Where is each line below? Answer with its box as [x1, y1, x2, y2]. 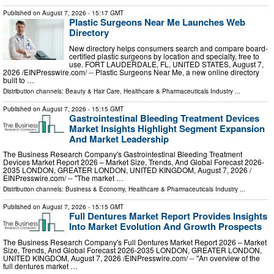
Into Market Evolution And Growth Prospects [69, 220, 262, 234]
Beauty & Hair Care [65, 86, 120, 95]
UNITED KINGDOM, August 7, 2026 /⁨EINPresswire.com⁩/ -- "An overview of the [3, 253, 260, 264]
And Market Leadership [69, 131, 169, 146]
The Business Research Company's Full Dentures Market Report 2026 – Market [3, 237, 267, 248]
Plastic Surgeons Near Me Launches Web [69, 15, 245, 29]
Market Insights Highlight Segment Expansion [69, 121, 265, 135]
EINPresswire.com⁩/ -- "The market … [3, 172, 124, 183]
